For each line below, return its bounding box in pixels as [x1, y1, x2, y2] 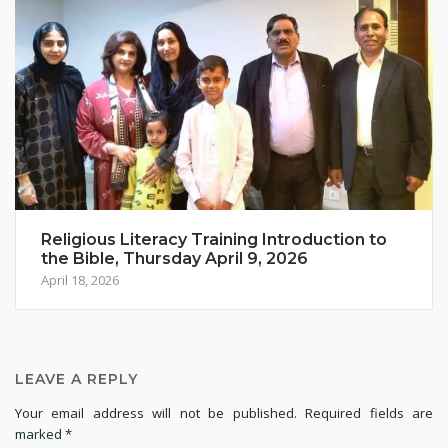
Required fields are [305, 404, 434, 423]
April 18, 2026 [41, 271, 119, 290]
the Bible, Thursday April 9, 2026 [41, 249, 308, 269]
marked [15, 425, 65, 444]
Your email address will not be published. [15, 404, 297, 423]
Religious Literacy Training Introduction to [41, 230, 387, 250]
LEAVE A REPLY [15, 370, 138, 389]
